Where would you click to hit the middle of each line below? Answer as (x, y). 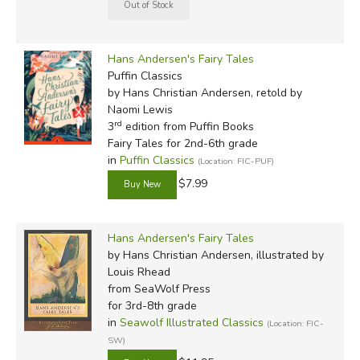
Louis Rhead (139, 272)
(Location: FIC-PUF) (235, 161)
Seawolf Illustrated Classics (191, 322)
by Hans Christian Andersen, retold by (205, 92)
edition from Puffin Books (188, 126)
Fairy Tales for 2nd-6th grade (182, 143)
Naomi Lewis (140, 109)
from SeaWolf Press (159, 288)
